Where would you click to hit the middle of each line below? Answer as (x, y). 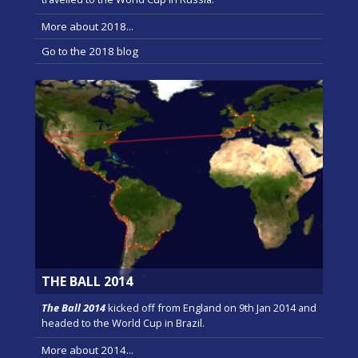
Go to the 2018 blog (90, 52)
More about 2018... (88, 27)
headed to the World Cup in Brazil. (123, 322)
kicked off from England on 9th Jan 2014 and (211, 307)
